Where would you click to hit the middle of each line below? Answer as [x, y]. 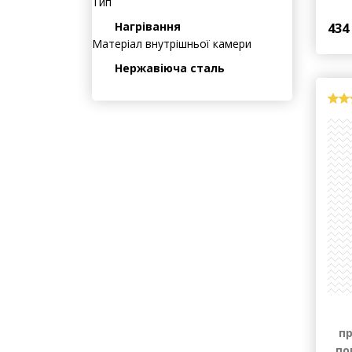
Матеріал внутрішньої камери [172, 55]
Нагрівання [146, 38]
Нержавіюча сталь [168, 79]
